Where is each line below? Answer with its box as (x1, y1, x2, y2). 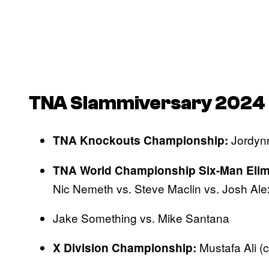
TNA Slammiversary (29, 92, 212, 115)
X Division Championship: (53, 239, 196, 256)
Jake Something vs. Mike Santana (53, 209, 229, 226)
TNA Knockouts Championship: (53, 131, 231, 148)
